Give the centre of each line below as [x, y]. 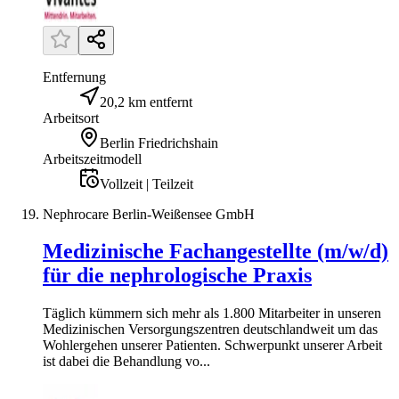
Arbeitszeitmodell [92, 159]
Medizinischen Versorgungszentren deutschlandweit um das [210, 330]
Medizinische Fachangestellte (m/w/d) [216, 252]
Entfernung [74, 77]
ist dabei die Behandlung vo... [126, 362]
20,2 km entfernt [146, 102]
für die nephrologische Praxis [177, 276]
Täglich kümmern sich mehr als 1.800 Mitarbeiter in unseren [212, 313]
